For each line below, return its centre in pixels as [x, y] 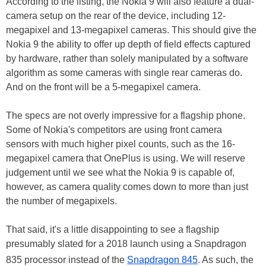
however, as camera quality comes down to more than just [127, 187]
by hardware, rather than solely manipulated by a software [127, 59]
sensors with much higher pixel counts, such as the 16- [121, 144]
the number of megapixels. [61, 201]
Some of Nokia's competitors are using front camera [114, 130]
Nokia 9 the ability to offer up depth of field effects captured [128, 45]
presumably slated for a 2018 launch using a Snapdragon [126, 244]
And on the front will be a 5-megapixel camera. [103, 87]
